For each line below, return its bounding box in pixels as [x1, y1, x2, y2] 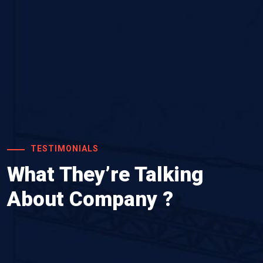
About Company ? [7, 187, 173, 212]
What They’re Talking [7, 163, 203, 187]
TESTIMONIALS [31, 144, 99, 154]
